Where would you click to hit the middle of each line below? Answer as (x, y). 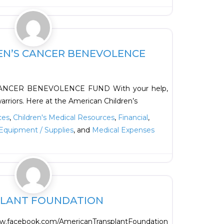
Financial (133, 118)
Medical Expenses (123, 130)
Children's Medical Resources (63, 118)
